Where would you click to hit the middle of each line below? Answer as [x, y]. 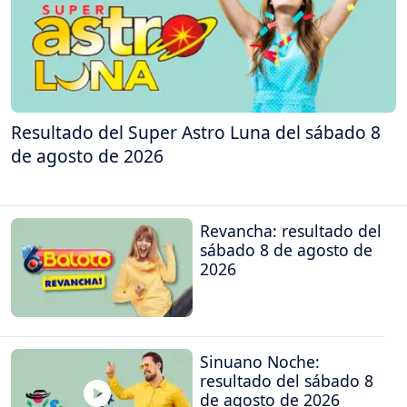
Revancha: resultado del [291, 231]
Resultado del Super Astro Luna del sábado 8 [196, 132]
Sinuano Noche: [260, 361]
